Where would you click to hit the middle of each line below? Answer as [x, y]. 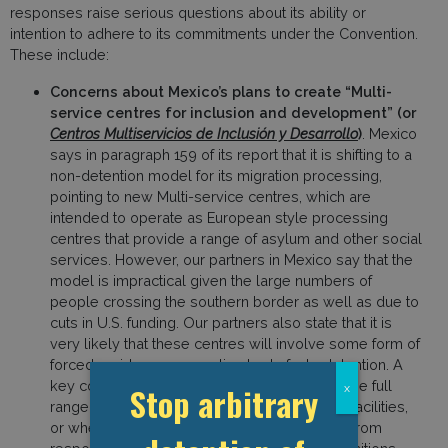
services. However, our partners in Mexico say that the [231, 259]
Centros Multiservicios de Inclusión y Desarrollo [204, 133]
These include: [59, 54]
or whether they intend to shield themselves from [216, 427]
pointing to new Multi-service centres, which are [210, 196]
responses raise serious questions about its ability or [188, 12]
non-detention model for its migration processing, [216, 175]
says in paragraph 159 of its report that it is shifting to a [231, 154]
